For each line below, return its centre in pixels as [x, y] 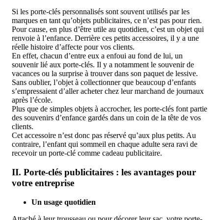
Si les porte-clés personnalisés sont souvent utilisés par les [101, 12]
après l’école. [32, 100]
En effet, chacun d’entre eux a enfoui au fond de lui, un [97, 56]
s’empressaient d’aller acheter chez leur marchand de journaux [108, 91]
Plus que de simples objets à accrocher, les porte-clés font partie [110, 109]
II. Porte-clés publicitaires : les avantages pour [104, 172]
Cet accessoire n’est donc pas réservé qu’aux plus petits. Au [104, 136]
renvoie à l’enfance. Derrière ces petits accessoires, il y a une [105, 38]
